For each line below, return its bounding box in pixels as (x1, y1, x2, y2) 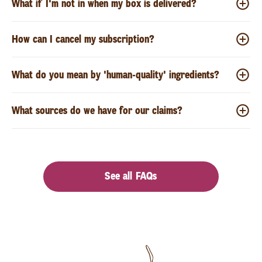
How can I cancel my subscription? (12, 32, 154, 46)
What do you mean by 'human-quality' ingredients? (12, 67, 219, 82)
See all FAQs (105, 169, 157, 184)
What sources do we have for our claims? (12, 103, 182, 118)
